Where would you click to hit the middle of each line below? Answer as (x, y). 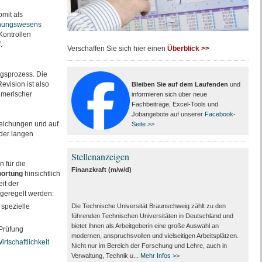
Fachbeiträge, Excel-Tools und (175, 104)
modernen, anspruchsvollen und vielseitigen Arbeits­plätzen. (155, 236)
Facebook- (220, 114)
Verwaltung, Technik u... (106, 256)
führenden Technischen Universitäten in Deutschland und (152, 216)
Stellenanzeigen (100, 156)
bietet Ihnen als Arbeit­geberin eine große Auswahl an (145, 226)
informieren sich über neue (169, 94)
